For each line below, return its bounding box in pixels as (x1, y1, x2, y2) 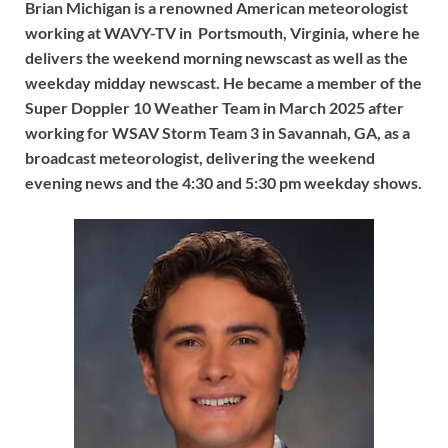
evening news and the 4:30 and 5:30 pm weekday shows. (25, 172, 422, 192)
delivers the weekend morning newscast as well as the (25, 47, 408, 67)
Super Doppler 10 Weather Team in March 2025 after (25, 97, 404, 117)
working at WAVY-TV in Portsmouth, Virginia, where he (25, 22, 420, 42)
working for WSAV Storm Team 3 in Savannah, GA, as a (25, 122, 410, 142)
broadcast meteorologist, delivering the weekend (25, 147, 375, 167)
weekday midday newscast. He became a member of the (25, 72, 422, 92)
